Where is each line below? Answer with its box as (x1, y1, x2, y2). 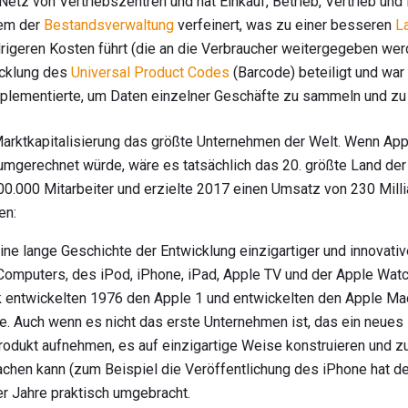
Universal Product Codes (71, 64, 229, 82)
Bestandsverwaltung (44, 16, 174, 35)
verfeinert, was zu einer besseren (174, 16, 395, 35)
